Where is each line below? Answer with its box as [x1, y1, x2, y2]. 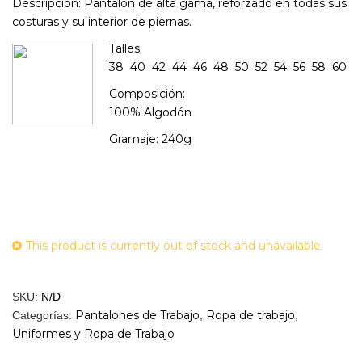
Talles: [109, 41, 142, 57]
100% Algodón [109, 105, 192, 120]
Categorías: [12, 309, 75, 322]
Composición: [109, 86, 185, 102]
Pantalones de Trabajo [75, 308, 200, 323]
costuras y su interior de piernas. [12, 15, 192, 30]
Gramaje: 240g [109, 132, 192, 147]
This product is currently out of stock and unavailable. [26, 238, 323, 254]
